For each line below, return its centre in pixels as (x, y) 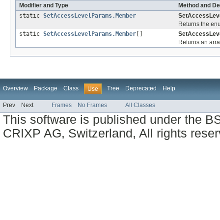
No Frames (92, 105)
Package (46, 89)
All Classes (140, 105)
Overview (15, 89)
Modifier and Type (44, 6)
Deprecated (141, 89)
